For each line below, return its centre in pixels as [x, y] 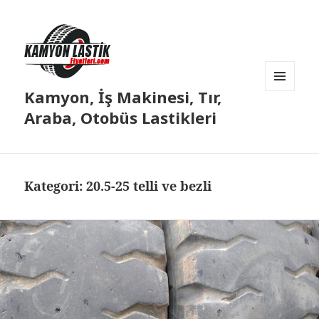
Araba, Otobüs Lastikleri [121, 118]
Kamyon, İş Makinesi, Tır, [123, 97]
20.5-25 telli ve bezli [149, 186]
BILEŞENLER [291, 121]
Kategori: [56, 186]
